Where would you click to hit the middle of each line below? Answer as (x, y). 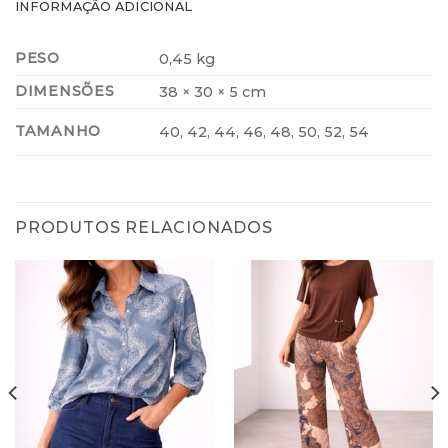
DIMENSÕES (65, 90)
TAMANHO (58, 130)
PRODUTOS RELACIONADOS (144, 227)
